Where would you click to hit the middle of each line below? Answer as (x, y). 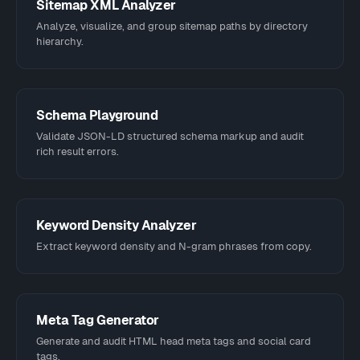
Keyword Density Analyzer (117, 225)
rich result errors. (78, 151)
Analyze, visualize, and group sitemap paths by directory (172, 26)
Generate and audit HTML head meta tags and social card (174, 341)
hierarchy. (60, 41)
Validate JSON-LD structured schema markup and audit (170, 136)
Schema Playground (97, 115)
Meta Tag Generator (98, 320)
